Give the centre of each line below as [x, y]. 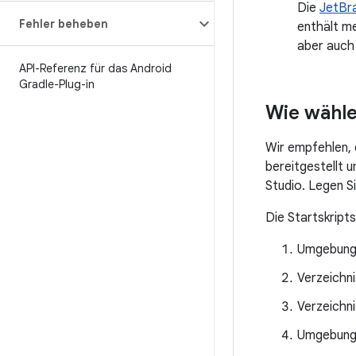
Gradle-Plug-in [57, 84]
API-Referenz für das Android [95, 68]
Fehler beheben [64, 24]
